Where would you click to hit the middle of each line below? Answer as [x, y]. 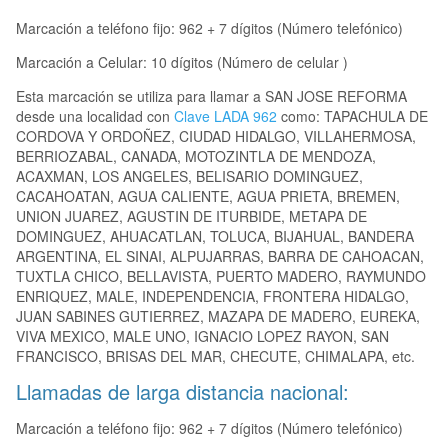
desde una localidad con [95, 116]
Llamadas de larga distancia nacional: [182, 392]
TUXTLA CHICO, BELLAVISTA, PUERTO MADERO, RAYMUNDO [221, 276]
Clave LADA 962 [225, 116]
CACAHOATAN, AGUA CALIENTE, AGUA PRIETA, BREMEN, [208, 196]
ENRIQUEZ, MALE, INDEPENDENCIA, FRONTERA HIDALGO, [212, 296]
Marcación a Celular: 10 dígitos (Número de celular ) [182, 62]
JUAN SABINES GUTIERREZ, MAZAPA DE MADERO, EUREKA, [218, 316]
